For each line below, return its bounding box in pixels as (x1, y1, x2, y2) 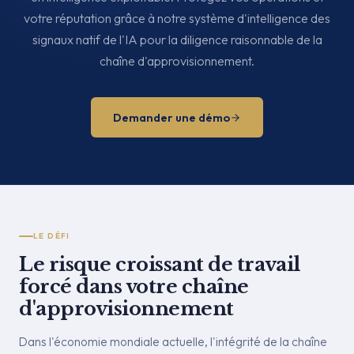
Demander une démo (113, 110, 230, 125)
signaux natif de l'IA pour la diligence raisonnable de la (32, 32, 322, 47)
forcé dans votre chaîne (19, 275, 249, 298)
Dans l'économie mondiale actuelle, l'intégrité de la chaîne (19, 333, 327, 349)
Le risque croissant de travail (19, 253, 300, 276)
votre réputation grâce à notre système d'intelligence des (24, 10, 330, 26)
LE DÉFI (33, 231, 70, 241)
